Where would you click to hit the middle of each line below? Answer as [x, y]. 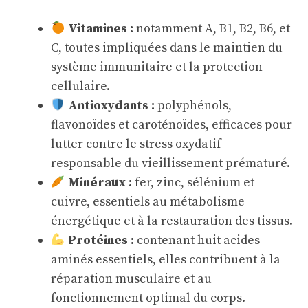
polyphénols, [193, 106]
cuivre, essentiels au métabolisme [148, 202]
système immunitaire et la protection [157, 67]
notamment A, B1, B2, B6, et [211, 29]
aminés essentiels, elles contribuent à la [166, 260]
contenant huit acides [197, 240]
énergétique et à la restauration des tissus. [172, 221]
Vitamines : [100, 29]
